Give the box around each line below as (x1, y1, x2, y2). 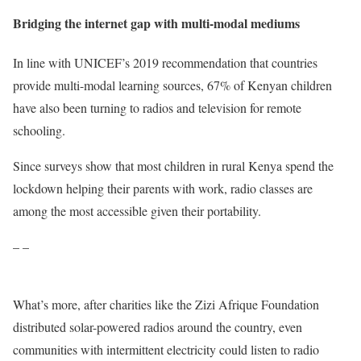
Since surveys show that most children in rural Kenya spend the (13, 157, 334, 175)
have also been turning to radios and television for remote (13, 99, 301, 117)
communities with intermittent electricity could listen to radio (13, 341, 319, 359)
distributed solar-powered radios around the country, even (13, 318, 302, 336)
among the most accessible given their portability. (13, 202, 261, 220)
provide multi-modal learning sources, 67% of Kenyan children (13, 77, 332, 94)
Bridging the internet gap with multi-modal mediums (13, 13, 300, 32)
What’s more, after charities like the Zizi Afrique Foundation (13, 296, 319, 313)
